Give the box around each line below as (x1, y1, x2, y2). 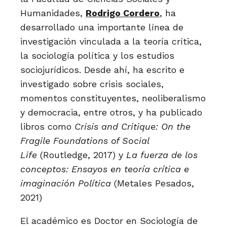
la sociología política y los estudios (20, 50, 174, 61)
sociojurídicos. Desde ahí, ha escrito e (20, 64, 184, 75)
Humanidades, (20, 8, 86, 18)
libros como (20, 121, 74, 132)
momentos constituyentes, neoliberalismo (20, 93, 206, 103)
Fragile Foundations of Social (20, 135, 149, 146)
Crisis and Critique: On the (74, 121, 191, 132)
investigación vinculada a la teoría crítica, (20, 36, 202, 47)
